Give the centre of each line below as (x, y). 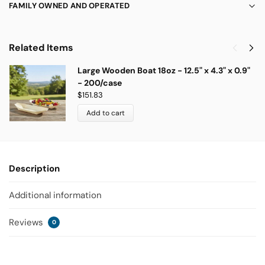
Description (34, 168)
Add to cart (106, 113)
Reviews (27, 222)
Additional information (55, 195)
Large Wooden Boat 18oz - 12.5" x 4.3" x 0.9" (164, 70)
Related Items (41, 47)
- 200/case (100, 83)
